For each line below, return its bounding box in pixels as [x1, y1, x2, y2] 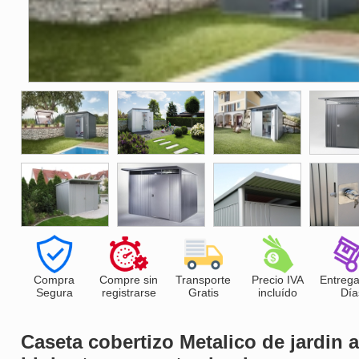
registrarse [101, 285, 156, 299]
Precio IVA [252, 272, 304, 286]
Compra [34, 272, 75, 286]
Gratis [188, 285, 219, 299]
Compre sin [99, 272, 158, 286]
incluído [258, 285, 297, 299]
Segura [35, 285, 73, 299]
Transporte [175, 272, 231, 286]
